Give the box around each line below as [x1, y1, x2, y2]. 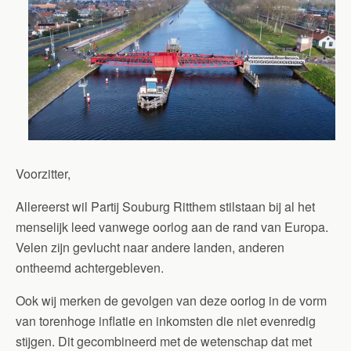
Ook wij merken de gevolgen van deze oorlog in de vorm [16, 291, 327, 309]
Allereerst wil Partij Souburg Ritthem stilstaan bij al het [16, 197, 315, 215]
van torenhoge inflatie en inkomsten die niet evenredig [16, 312, 316, 330]
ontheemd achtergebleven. [16, 259, 164, 277]
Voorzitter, [16, 165, 71, 183]
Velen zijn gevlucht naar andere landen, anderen [16, 238, 284, 256]
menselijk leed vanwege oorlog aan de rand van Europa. [16, 218, 328, 236]
